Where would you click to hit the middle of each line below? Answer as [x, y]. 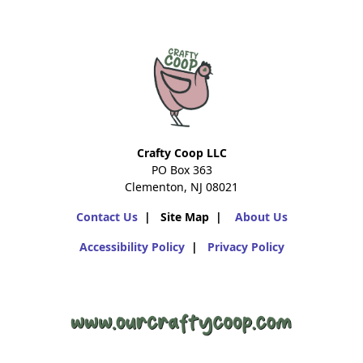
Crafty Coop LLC [181, 153]
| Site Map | [186, 217]
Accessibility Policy [132, 247]
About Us [261, 217]
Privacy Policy [246, 247]
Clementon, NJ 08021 [181, 187]
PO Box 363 [181, 170]
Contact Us [107, 217]
